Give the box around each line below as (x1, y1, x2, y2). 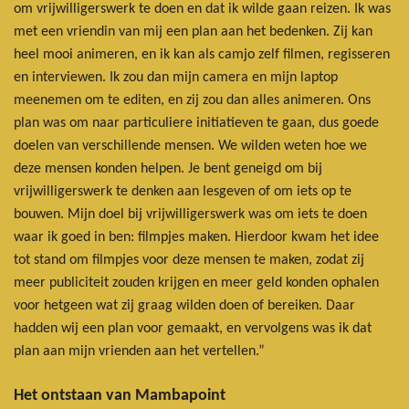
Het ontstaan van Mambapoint (14, 386, 225, 404)
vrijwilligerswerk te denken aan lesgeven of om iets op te (14, 184, 351, 199)
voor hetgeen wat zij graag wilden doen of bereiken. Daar (14, 298, 355, 313)
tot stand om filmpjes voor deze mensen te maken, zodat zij (14, 252, 364, 267)
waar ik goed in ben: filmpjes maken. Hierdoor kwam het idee (14, 229, 379, 245)
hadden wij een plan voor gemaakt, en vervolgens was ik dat (14, 320, 372, 336)
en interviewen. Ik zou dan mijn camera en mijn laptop (14, 69, 338, 85)
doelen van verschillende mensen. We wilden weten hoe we (14, 138, 367, 153)
